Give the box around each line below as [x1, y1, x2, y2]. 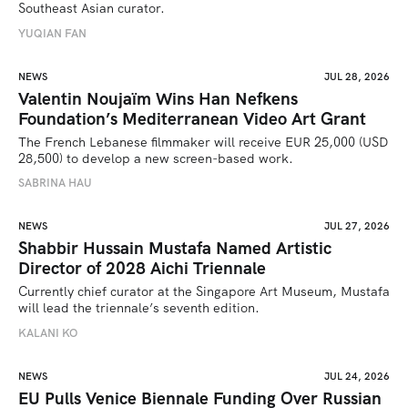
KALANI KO [18, 324, 77, 341]
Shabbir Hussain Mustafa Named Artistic [18, 237, 331, 260]
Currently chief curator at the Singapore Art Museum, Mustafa [18, 283, 390, 301]
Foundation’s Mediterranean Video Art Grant [18, 107, 366, 130]
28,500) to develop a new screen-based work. [18, 149, 293, 167]
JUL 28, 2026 [324, 69, 390, 83]
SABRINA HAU [18, 175, 92, 191]
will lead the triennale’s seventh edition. [18, 300, 263, 317]
